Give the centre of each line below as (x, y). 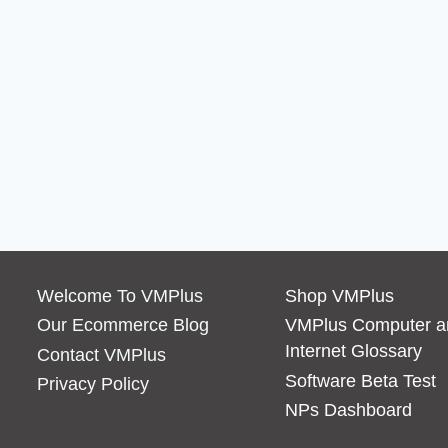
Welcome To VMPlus (120, 295)
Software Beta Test (360, 380)
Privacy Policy (93, 384)
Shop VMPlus (339, 295)
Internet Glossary (353, 351)
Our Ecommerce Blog (123, 325)
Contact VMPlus (102, 354)
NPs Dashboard (348, 410)
